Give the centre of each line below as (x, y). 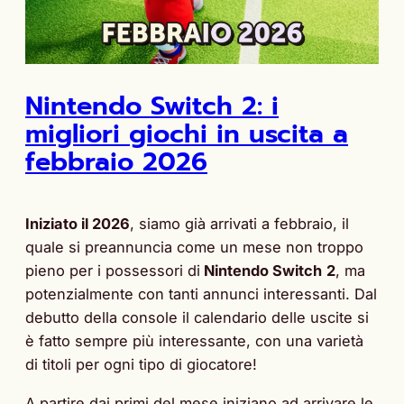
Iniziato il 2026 (78, 224)
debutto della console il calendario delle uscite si (197, 318)
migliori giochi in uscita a (187, 134)
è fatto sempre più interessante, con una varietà (194, 341)
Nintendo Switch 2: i (152, 106)
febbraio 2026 (116, 162)
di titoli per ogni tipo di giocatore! (141, 365)
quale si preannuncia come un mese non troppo (194, 248)
